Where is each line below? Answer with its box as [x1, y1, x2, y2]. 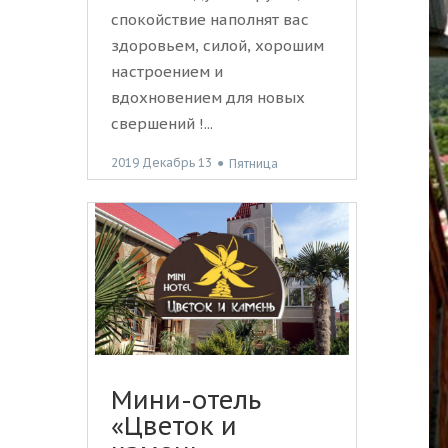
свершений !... [111, 114, 213, 134]
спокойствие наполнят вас [111, 10, 309, 30]
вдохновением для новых [111, 88, 305, 108]
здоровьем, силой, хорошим [111, 36, 324, 56]
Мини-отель [111, 384, 261, 417]
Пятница [229, 155, 278, 171]
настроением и [111, 62, 223, 82]
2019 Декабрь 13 [111, 155, 212, 171]
